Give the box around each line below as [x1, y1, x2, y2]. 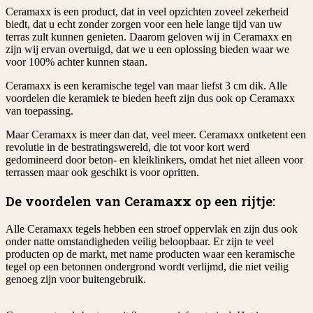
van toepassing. [6, 105, 73, 117]
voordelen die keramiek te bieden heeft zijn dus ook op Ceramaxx [6, 92, 295, 105]
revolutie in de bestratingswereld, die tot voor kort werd [6, 141, 249, 154]
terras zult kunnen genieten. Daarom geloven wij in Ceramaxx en [6, 31, 292, 43]
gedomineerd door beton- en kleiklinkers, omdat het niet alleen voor [6, 154, 303, 166]
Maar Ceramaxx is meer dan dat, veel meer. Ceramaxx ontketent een [6, 129, 306, 141]
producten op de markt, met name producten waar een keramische [6, 247, 295, 260]
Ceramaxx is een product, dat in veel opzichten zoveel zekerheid [6, 6, 289, 18]
